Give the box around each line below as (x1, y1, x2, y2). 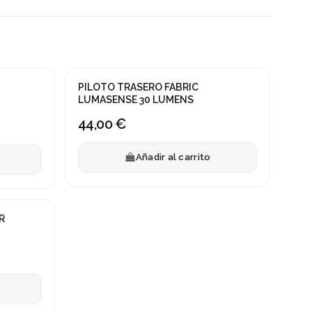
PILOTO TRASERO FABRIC (77, 81, 198, 93)
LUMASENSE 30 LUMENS (77, 93, 194, 105)
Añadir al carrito (135, 152, 211, 163)
